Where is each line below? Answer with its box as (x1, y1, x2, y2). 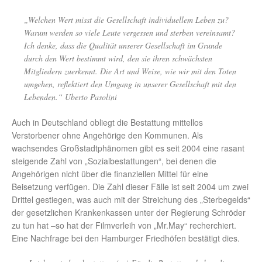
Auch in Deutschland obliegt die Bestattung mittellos (12, 116, 203, 129)
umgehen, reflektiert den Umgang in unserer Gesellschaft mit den (24, 78, 236, 90)
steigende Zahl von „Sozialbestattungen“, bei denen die (12, 155, 216, 167)
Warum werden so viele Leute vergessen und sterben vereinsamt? (24, 27, 235, 39)
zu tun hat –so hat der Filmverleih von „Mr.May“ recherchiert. (12, 219, 236, 232)
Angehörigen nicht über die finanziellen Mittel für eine (12, 168, 208, 180)
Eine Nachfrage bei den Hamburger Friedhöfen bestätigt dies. (12, 232, 240, 244)
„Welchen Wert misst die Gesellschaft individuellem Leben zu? (24, 14, 229, 26)
